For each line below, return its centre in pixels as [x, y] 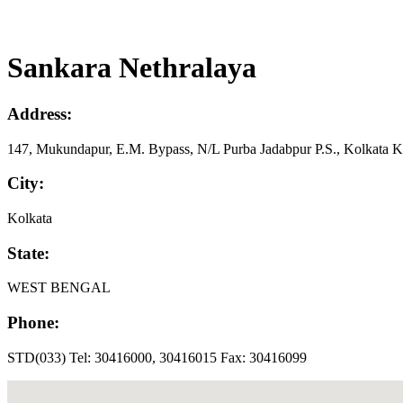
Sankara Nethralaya [132, 68]
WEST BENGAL [59, 288]
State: [28, 253]
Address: [40, 113]
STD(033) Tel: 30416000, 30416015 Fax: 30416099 [157, 357]
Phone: [33, 323]
